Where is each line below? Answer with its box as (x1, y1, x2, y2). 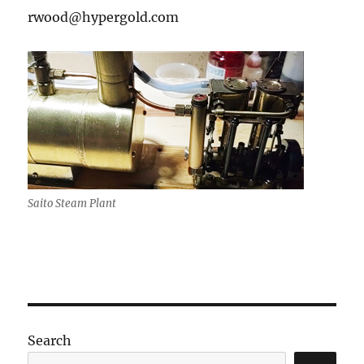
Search (28, 332, 72, 349)
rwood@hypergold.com (28, 9, 180, 25)
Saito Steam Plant (28, 197, 117, 210)
